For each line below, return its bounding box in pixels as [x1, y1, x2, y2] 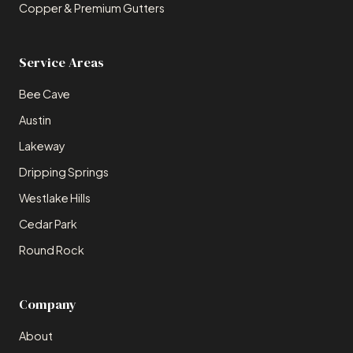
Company [19, 295, 76, 314]
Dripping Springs [19, 164, 109, 179]
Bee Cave [19, 86, 70, 101]
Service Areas [19, 53, 104, 72]
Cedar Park [19, 216, 77, 231]
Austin [19, 112, 51, 127]
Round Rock [19, 242, 84, 257]
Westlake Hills [19, 190, 91, 205]
